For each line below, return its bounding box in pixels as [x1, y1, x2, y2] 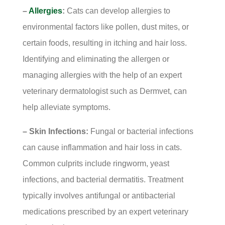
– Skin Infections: [22, 127, 88, 136]
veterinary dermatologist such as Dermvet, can [22, 87, 187, 95]
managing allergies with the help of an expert [22, 71, 182, 79]
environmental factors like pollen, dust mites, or [22, 23, 189, 31]
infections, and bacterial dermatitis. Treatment [22, 175, 183, 184]
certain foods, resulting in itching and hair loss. [22, 39, 187, 47]
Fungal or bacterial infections [88, 127, 193, 136]
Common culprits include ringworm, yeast [22, 159, 169, 168]
